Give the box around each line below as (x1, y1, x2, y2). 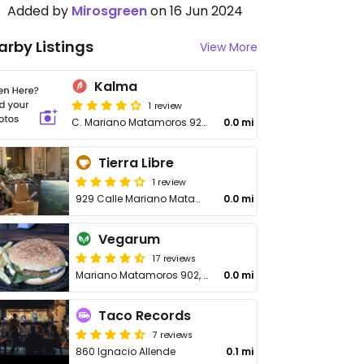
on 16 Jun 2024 (147, 2, 243, 20)
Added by (7, 2, 71, 20)
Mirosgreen (71, 2, 147, 20)
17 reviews (153, 251, 197, 264)
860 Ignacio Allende (76, 344, 176, 358)
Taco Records (98, 306, 192, 325)
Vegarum (98, 230, 161, 249)
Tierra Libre (98, 154, 175, 172)
